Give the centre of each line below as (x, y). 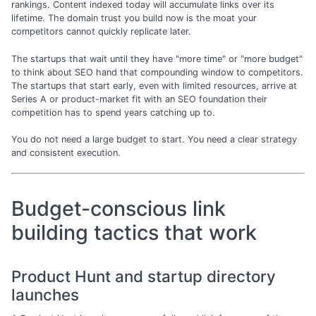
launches (45, 294)
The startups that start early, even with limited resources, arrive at (154, 85)
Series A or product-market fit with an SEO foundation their (139, 99)
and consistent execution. (66, 152)
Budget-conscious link (119, 208)
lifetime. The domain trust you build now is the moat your (134, 18)
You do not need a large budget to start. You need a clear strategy (154, 139)
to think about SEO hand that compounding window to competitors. (157, 72)
